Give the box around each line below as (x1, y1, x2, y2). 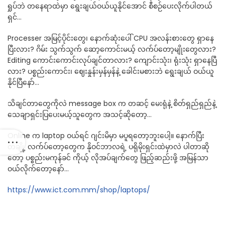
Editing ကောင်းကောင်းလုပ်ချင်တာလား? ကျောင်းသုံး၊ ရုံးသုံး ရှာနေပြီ (8, 55, 217, 66)
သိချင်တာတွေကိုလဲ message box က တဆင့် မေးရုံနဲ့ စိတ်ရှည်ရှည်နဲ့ (8, 98, 216, 109)
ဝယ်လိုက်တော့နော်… (8, 164, 69, 174)
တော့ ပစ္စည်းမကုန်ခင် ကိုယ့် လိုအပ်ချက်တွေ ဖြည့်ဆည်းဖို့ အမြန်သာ (8, 153, 208, 163)
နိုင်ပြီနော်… (8, 77, 39, 88)
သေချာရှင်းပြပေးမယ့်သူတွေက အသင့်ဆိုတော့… (8, 109, 152, 120)
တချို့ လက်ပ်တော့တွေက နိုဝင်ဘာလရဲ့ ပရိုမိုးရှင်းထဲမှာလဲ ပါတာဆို (8, 142, 209, 152)
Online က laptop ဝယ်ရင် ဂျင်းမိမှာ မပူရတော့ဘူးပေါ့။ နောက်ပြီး (8, 131, 204, 141)
